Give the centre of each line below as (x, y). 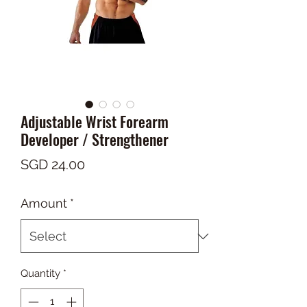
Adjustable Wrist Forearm (95, 122)
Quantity (40, 274)
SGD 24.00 (53, 165)
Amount (44, 204)
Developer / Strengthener (95, 139)
